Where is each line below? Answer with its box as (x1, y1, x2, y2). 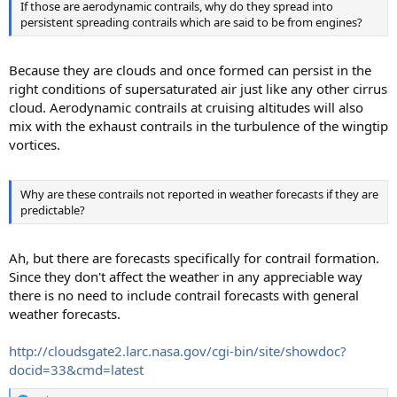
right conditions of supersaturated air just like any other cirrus (9, 80, 387, 98)
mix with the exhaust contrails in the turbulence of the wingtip (9, 117, 388, 136)
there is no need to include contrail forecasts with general (9, 286, 359, 305)
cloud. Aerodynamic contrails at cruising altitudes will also (9, 98, 363, 117)
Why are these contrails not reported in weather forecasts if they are (20, 185, 378, 202)
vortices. (9, 136, 60, 154)
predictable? (20, 201, 85, 218)
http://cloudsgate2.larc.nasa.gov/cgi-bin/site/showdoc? (9, 342, 346, 361)
